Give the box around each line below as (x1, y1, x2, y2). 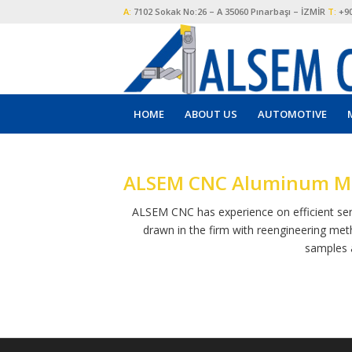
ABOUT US (185, 107, 237, 121)
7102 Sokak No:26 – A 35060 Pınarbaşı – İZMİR (134, 5, 328, 17)
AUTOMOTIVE (258, 107, 327, 121)
